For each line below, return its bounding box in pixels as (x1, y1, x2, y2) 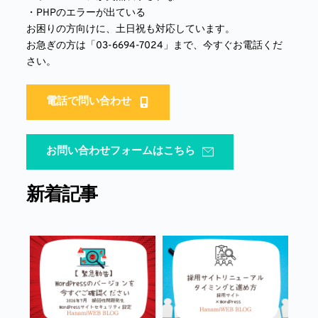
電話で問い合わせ (45, 94, 131, 109)
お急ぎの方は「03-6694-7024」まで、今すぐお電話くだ (26, 39, 283, 52)
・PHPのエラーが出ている (26, 6, 146, 19)
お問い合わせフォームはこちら (45, 144, 195, 158)
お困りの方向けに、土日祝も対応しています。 (26, 23, 235, 35)
